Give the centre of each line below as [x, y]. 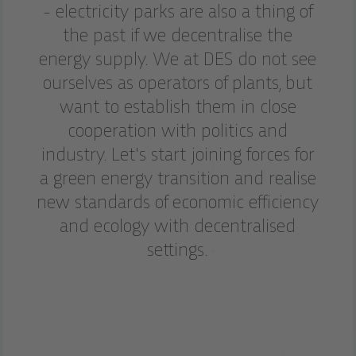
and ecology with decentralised [178, 227]
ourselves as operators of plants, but [178, 84]
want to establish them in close [178, 108]
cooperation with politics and [178, 132]
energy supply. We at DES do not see [178, 60]
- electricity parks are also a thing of [178, 12]
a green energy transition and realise [178, 179]
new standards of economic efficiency [178, 203]
